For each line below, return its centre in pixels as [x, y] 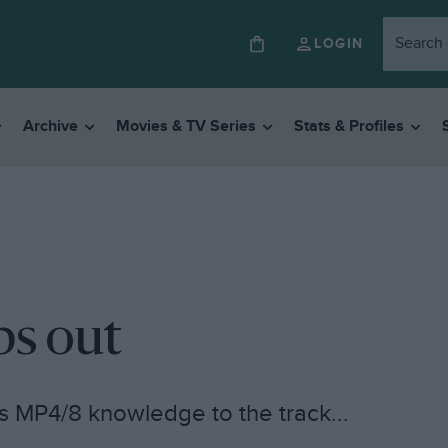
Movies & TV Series [185, 127]
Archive [50, 127]
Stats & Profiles [348, 127]
